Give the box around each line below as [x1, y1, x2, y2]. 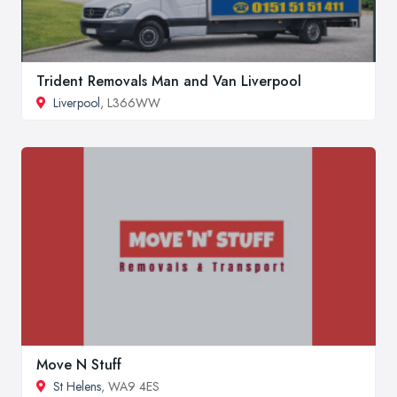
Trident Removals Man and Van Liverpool [36, 71, 301, 92]
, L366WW [100, 94, 160, 113]
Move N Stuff [36, 354, 121, 376]
